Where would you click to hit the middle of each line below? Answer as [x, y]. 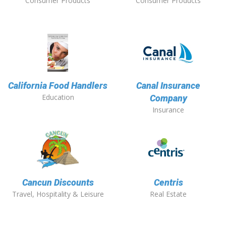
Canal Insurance [168, 86]
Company [168, 98]
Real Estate [168, 194]
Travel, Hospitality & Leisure [58, 194]
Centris [168, 183]
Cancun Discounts [58, 183]
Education [58, 97]
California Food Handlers [58, 86]
